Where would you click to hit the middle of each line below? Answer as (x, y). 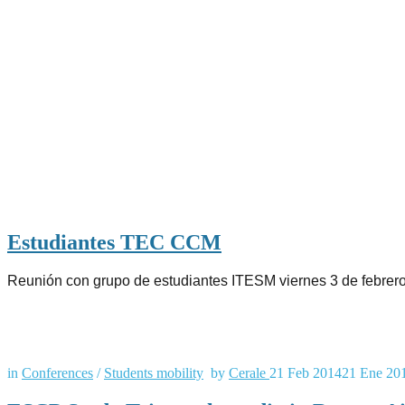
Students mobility (154, 372)
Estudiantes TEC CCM (114, 243)
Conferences (57, 372)
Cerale (249, 372)
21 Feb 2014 (306, 372)
